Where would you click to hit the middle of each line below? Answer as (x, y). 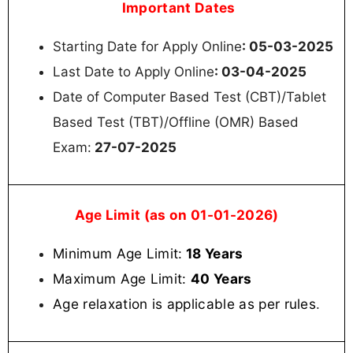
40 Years (221, 279)
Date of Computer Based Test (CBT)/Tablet (190, 97)
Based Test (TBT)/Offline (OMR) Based (176, 123)
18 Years (213, 254)
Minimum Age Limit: (118, 254)
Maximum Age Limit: (122, 279)
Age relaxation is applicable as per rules (185, 304)
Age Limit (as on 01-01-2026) (176, 215)
